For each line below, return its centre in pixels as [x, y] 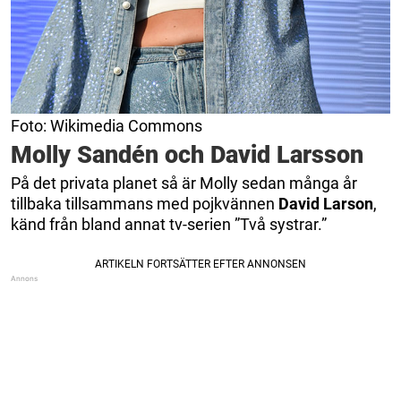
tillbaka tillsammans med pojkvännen [145, 204]
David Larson [326, 204]
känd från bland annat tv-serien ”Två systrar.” [169, 225]
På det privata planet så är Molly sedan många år [184, 183]
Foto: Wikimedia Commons [107, 126]
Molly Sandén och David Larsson [187, 155]
